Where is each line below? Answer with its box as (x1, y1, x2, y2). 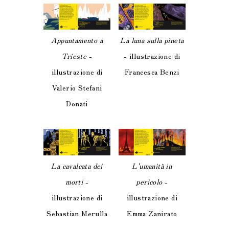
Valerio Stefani (52, 82, 102, 93)
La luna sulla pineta (120, 35, 184, 45)
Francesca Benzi (124, 66, 179, 77)
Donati (66, 98, 88, 109)
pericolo (136, 176, 163, 187)
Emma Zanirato (127, 208, 177, 218)
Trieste (62, 51, 87, 61)
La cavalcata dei (51, 160, 103, 171)
